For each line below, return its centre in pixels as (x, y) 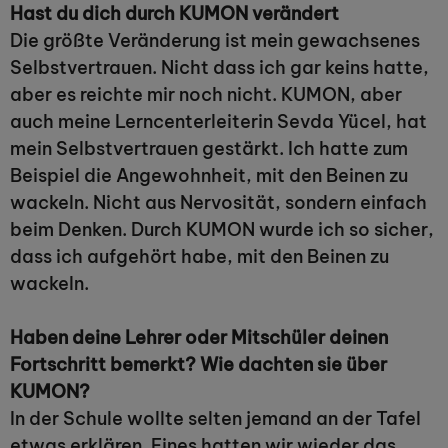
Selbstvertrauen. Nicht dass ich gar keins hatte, (219, 67)
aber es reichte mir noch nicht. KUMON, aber (206, 94)
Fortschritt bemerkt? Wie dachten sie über (198, 364)
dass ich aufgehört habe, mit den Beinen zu (199, 256)
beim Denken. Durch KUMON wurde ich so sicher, (222, 229)
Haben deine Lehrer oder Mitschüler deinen (199, 337)
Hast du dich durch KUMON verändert (174, 13)
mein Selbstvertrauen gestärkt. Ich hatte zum (209, 148)
